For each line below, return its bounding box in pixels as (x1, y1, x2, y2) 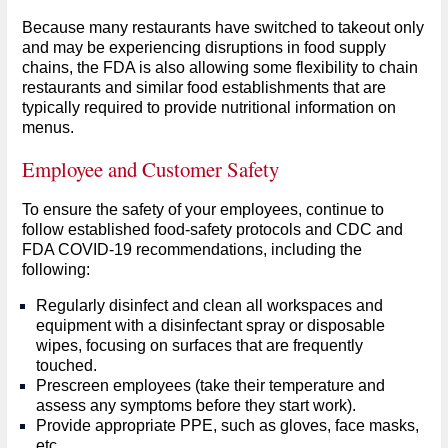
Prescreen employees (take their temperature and (35, 376, 385, 394)
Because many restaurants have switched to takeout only (21, 18, 424, 36)
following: (21, 260, 90, 278)
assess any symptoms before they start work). (35, 396, 356, 414)
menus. (21, 118, 74, 136)
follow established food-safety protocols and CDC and (21, 220, 403, 238)
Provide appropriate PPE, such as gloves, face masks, (35, 416, 419, 434)
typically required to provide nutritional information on (21, 98, 396, 116)
